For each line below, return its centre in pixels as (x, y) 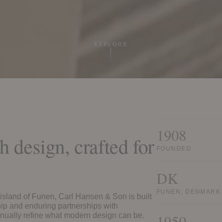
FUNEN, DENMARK (189, 192)
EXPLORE (111, 45)
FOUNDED (174, 149)
